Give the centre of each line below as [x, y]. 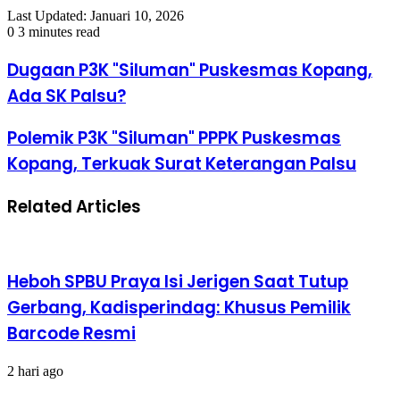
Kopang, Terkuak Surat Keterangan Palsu [182, 164]
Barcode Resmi [71, 334]
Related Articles [74, 206]
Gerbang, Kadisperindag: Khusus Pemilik [179, 308]
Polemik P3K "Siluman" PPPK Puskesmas [174, 138]
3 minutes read [57, 31]
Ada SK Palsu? [67, 96]
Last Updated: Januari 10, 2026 [96, 15]
